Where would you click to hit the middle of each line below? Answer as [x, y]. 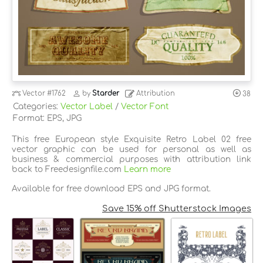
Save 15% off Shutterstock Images [177, 208]
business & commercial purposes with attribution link [131, 159]
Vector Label [87, 106]
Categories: [37, 106]
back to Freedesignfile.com [68, 169]
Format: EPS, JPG [47, 118]
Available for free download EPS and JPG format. [111, 188]
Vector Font [145, 106]
